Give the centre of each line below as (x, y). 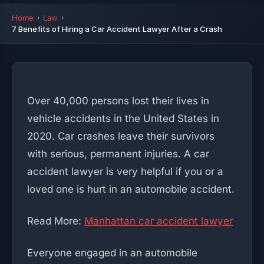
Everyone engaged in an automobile (112, 253)
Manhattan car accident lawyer (159, 221)
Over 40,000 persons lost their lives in (118, 101)
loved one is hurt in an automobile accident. (131, 189)
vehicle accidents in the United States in (123, 118)
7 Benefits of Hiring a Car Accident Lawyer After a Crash (117, 29)
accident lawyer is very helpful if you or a (125, 171)
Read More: (56, 221)
